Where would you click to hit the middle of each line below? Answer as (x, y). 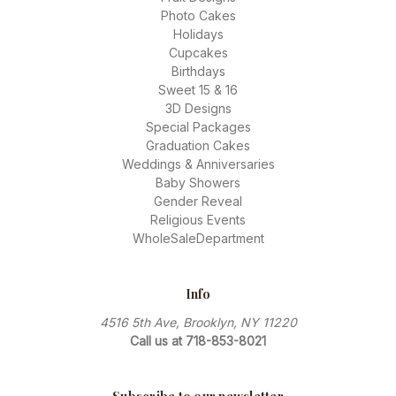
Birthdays (198, 71)
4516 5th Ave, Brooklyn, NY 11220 (198, 322)
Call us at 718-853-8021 (198, 340)
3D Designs (198, 108)
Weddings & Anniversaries (198, 164)
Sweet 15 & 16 (198, 89)
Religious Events (198, 219)
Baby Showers (198, 182)
